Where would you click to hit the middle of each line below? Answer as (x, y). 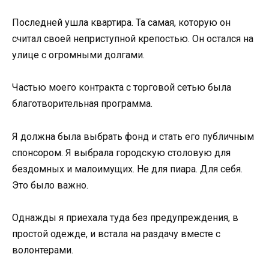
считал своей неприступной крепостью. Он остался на (133, 39)
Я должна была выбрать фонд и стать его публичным (133, 136)
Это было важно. (50, 185)
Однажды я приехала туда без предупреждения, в (125, 217)
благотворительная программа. (82, 104)
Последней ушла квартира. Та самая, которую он (121, 23)
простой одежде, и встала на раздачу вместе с (116, 234)
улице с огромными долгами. (78, 55)
